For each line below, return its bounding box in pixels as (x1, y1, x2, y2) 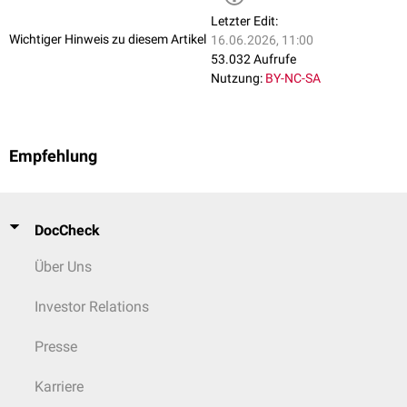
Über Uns (35, 258, 92, 275)
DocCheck (35, 222, 100, 239)
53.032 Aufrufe (211, 52, 296, 67)
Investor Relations (35, 298, 149, 315)
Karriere (35, 378, 84, 395)
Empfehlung (9, 147, 97, 166)
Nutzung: (211, 71, 263, 86)
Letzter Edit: (211, 14, 278, 29)
